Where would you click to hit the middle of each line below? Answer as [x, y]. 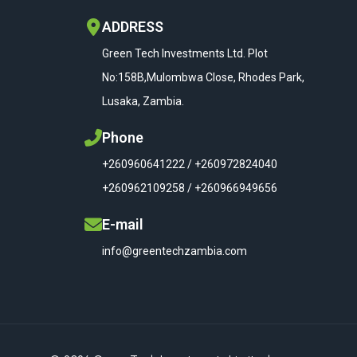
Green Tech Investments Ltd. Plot [185, 54]
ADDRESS [133, 27]
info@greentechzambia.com [175, 251]
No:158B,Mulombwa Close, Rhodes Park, [203, 78]
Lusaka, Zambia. [143, 102]
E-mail [123, 225]
